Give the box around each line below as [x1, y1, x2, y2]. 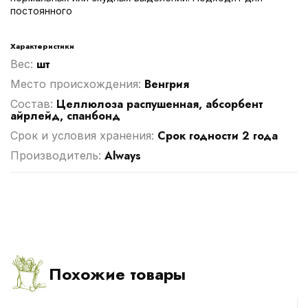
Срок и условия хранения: [10, 128, 157, 142]
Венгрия [144, 76, 189, 92]
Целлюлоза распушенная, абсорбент [56, 96, 263, 112]
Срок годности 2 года [157, 127, 278, 144]
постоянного [10, 4, 72, 16]
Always [104, 147, 141, 164]
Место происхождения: [10, 76, 144, 91]
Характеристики [10, 40, 74, 52]
